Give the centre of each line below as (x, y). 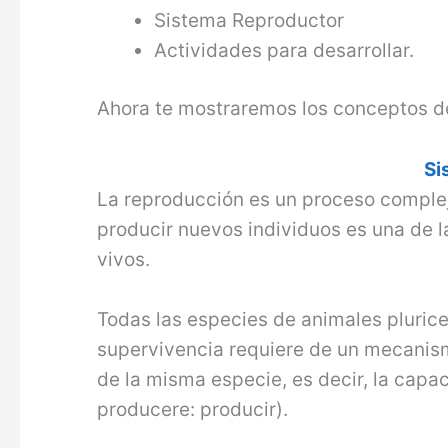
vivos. (124, 259)
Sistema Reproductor (249, 20)
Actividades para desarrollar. (284, 50)
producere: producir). (193, 410)
